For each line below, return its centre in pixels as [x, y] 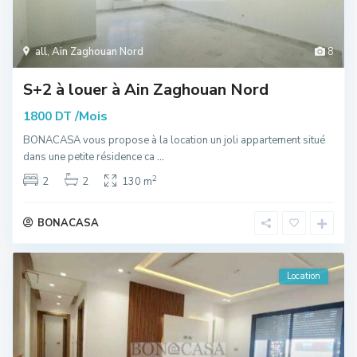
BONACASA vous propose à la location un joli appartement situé [174, 140]
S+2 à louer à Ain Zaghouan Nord [146, 89]
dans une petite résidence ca [90, 157]
